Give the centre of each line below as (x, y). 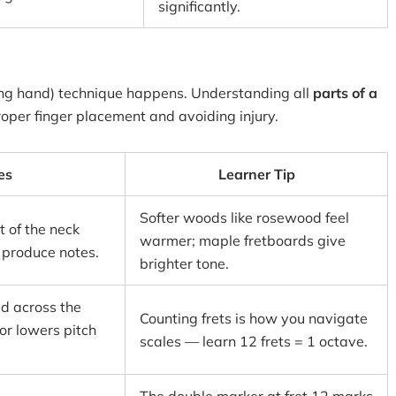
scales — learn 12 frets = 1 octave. (254, 341)
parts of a (345, 93)
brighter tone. (184, 263)
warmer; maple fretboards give (243, 240)
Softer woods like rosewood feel (244, 217)
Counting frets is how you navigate (254, 318)
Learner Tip (256, 174)
